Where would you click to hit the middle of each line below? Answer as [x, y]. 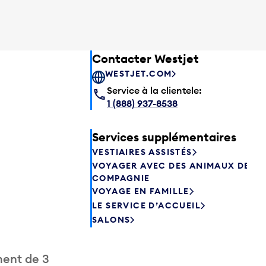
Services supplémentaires [164, 137]
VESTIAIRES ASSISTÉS [142, 152]
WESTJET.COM [139, 74]
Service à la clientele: [154, 90]
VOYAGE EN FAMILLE [141, 191]
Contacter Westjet [145, 58]
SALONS [111, 220]
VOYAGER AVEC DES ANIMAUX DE [171, 165]
